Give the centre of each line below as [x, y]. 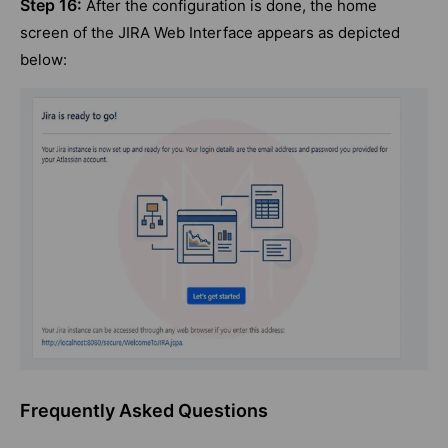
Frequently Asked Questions [144, 411]
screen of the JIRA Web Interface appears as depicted [210, 33]
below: [43, 60]
